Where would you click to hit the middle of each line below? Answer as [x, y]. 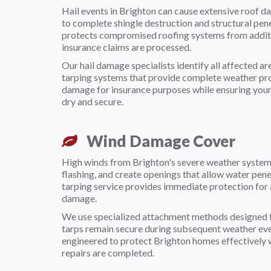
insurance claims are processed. [126, 47]
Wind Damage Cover [159, 141]
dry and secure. [93, 101]
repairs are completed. [108, 253]
